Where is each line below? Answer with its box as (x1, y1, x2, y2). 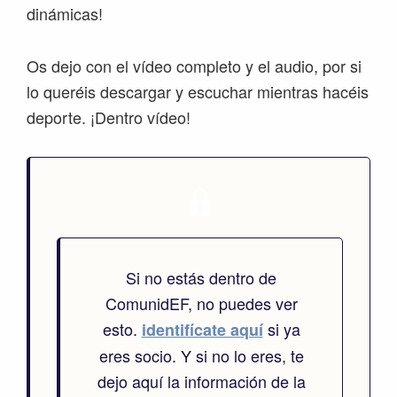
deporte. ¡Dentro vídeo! (27, 105, 191, 129)
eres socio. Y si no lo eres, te (98, 344, 304, 368)
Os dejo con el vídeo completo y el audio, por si (27, 54, 362, 78)
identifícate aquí (141, 318, 263, 342)
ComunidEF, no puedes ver (105, 292, 298, 315)
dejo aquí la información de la (97, 370, 306, 393)
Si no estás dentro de (126, 266, 276, 290)
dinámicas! (27, 2, 103, 26)
